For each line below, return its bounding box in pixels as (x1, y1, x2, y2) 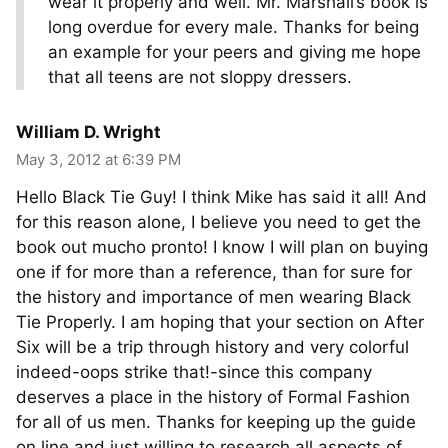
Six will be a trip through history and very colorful (16, 337, 409, 357)
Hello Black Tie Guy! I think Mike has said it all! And (16, 187, 427, 207)
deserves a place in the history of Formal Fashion (16, 387, 410, 407)
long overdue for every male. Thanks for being (48, 17, 419, 37)
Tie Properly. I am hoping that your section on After (16, 312, 424, 332)
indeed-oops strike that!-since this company (16, 362, 372, 382)
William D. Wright (16, 122, 161, 142)
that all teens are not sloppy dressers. (48, 67, 352, 87)
